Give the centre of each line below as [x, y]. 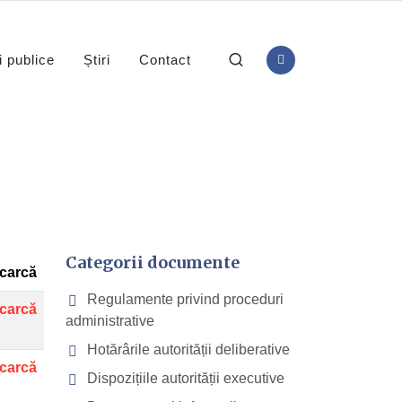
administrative [110, 321]
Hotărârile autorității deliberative [187, 350]
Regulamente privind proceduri [184, 299]
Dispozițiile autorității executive [184, 378]
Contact [166, 60]
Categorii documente [153, 262]
